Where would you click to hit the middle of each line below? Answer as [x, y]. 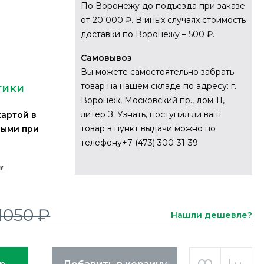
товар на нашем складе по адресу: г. [158, 86]
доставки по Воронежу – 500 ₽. [147, 34]
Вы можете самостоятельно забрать [157, 72]
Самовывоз [106, 58]
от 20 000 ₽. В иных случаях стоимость [163, 20]
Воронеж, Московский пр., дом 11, [152, 100]
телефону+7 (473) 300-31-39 [139, 143]
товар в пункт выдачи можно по [148, 128]
